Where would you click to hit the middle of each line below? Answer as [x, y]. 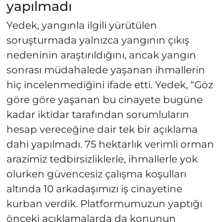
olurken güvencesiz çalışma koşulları [96, 174]
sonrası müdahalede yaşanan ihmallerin [106, 70]
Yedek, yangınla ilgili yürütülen [82, 26]
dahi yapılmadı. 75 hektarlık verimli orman [110, 144]
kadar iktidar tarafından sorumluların [98, 115]
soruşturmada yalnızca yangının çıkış [98, 40]
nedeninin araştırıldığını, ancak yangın [101, 55]
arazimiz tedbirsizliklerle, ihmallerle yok [102, 159]
